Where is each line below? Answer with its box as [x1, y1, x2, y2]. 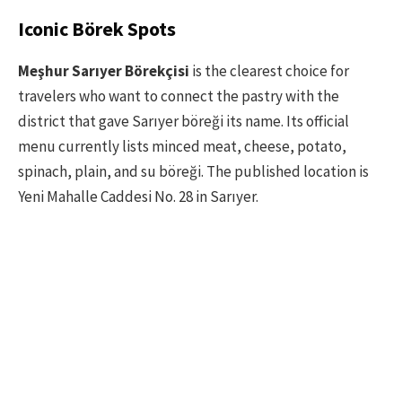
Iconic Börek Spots [18, 16, 176, 41]
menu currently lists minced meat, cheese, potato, [18, 136, 346, 157]
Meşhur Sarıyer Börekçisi [18, 61, 189, 82]
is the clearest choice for [189, 61, 349, 82]
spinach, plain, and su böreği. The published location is [18, 162, 369, 182]
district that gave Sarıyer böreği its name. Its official [18, 111, 349, 132]
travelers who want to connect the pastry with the [18, 86, 339, 107]
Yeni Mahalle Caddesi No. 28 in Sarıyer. [18, 187, 258, 207]
